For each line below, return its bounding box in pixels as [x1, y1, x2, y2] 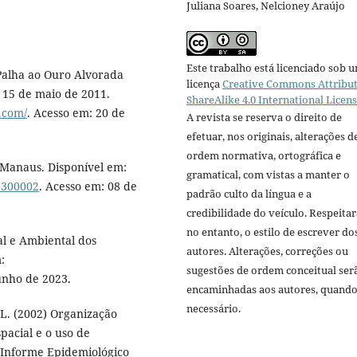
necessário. [186, 300, 241, 316]
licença [186, 76, 222, 91]
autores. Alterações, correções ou [186, 243, 348, 258]
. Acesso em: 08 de [39, 178, 137, 194]
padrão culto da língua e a [186, 186, 312, 201]
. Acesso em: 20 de [27, 104, 125, 120]
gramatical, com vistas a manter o [186, 167, 350, 182]
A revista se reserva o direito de [186, 109, 342, 124]
